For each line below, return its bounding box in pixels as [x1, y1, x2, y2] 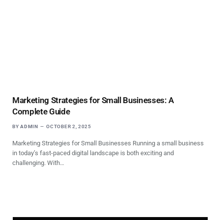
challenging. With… [12, 159, 64, 167]
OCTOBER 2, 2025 [46, 124, 91, 130]
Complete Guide [12, 107, 70, 117]
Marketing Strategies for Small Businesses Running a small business [12, 139, 204, 147]
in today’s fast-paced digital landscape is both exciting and [12, 149, 174, 157]
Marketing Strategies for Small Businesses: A [12, 95, 174, 106]
